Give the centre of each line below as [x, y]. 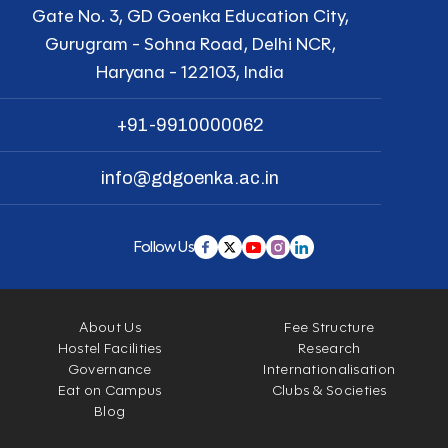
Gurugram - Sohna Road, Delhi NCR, [190, 44]
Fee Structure [329, 328]
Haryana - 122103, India [190, 72]
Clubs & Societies [329, 391]
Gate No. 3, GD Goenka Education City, [190, 16]
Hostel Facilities [109, 349]
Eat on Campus [109, 391]
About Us [109, 328]
